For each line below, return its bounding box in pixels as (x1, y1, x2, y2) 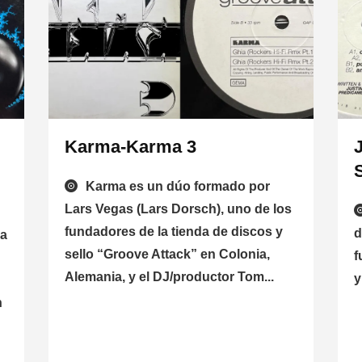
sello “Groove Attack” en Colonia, (64, 247, 270, 262)
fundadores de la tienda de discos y (64, 225, 283, 239)
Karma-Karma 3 (64, 137, 196, 158)
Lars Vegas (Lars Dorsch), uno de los (64, 202, 292, 217)
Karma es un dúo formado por (85, 179, 270, 194)
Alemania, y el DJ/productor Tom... (64, 270, 274, 284)
